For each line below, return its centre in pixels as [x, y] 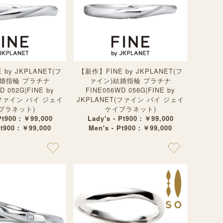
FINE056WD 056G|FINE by [130, 90]
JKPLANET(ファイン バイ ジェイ [130, 99]
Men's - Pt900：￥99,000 [130, 128]
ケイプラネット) [130, 109]
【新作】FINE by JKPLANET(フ [130, 71]
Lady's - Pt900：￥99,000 [130, 118]
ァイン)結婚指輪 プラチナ [130, 80]
